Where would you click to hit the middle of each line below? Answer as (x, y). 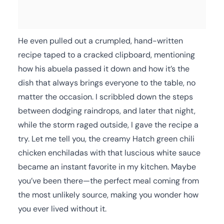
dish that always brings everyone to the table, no (107, 82)
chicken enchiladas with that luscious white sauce (109, 152)
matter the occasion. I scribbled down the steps (105, 96)
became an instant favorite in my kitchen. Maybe (107, 166)
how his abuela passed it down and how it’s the (104, 68)
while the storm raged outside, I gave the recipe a (108, 124)
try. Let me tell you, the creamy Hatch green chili (106, 138)
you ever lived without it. (62, 208)
